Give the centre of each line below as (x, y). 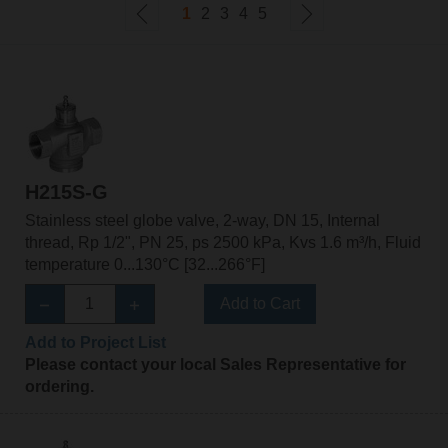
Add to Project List (95, 343)
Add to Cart (259, 304)
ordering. (59, 387)
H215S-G (66, 192)
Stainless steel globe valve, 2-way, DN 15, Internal (202, 221)
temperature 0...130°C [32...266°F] (144, 265)
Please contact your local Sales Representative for (215, 365)
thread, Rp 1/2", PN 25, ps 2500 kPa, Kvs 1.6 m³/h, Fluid (222, 243)
